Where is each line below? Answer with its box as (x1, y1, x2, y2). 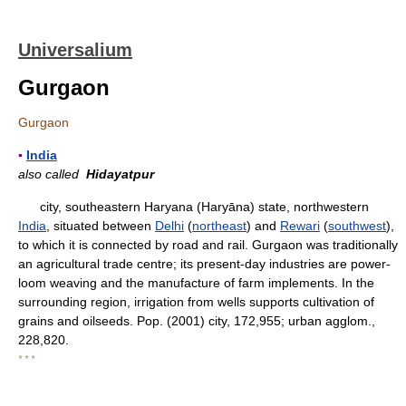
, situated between (46, 218, 155, 233)
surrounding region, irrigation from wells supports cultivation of (18, 295, 374, 309)
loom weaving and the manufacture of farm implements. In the (18, 275, 374, 290)
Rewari (280, 218, 320, 233)
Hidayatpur (86, 167, 154, 181)
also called (18, 167, 86, 181)
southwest (328, 218, 386, 233)
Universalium (18, 40, 132, 60)
